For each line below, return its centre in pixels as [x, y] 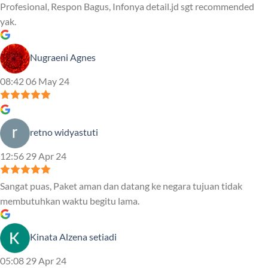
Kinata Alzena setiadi [73, 237]
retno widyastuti [64, 132]
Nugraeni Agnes [63, 57]
